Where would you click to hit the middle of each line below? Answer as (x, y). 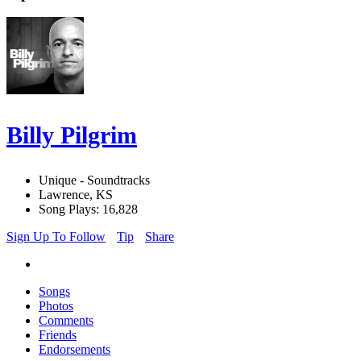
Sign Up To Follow (56, 237)
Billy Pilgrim (72, 135)
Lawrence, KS (76, 195)
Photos (56, 306)
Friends (58, 335)
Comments (66, 321)
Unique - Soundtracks (94, 180)
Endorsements (75, 350)
